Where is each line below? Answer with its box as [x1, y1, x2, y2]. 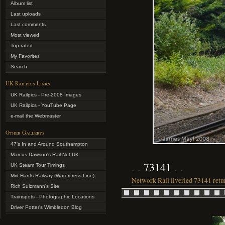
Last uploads [11, 11, 41, 17]
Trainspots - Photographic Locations [11, 194, 94, 199]
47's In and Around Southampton [11, 141, 88, 147]
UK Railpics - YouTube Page [11, 102, 76, 108]
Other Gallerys [6, 129, 45, 136]
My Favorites [11, 53, 40, 59]
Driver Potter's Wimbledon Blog [11, 204, 82, 210]
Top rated [11, 43, 33, 48]
